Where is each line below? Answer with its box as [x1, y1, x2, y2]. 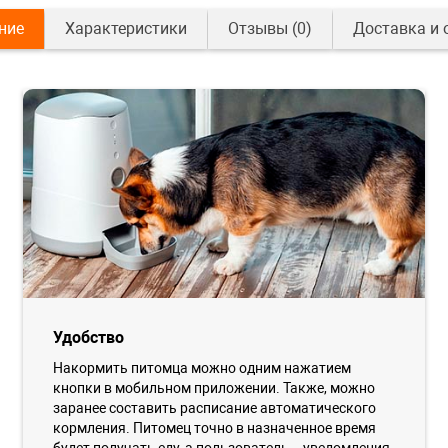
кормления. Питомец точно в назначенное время [53, 420, 377, 437]
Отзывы [227, 19, 288, 38]
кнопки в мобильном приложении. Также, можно [53, 380, 376, 397]
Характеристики [64, 19, 187, 38]
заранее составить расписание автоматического [53, 400, 377, 417]
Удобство [53, 328, 125, 348]
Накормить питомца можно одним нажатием [53, 360, 352, 377]
